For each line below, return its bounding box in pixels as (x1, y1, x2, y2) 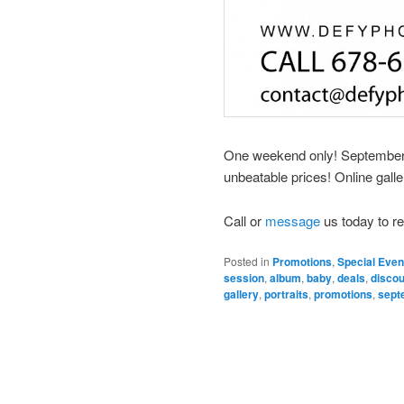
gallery (224, 286, 259, 303)
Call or (224, 210, 265, 230)
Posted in (224, 253, 270, 270)
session (224, 270, 264, 287)
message (265, 210, 320, 230)
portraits (264, 286, 308, 303)
